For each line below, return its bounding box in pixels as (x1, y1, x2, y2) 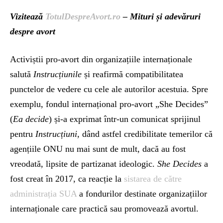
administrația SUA (10, 188, 77, 199)
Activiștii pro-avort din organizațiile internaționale (10, 54, 192, 64)
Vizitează (10, 11, 45, 21)
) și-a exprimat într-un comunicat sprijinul (49, 113, 201, 124)
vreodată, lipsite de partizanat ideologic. (10, 158, 157, 169)
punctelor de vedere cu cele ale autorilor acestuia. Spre (10, 84, 208, 94)
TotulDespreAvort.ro (45, 11, 120, 21)
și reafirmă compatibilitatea (82, 69, 183, 79)
